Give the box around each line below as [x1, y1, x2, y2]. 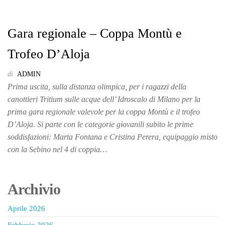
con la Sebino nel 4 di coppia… [8, 145, 107, 154]
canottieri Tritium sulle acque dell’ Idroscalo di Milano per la [8, 95, 200, 103]
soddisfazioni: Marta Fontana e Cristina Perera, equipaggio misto [8, 133, 217, 141]
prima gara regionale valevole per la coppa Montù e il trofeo [8, 107, 200, 116]
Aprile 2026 [8, 204, 45, 212]
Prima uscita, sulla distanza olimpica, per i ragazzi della [8, 82, 186, 91]
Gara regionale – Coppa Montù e [8, 26, 182, 41]
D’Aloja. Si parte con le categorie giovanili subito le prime [8, 120, 193, 129]
